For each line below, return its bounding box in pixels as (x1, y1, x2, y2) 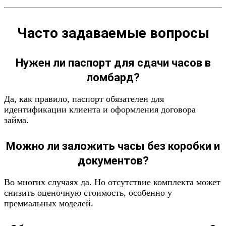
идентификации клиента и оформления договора (4, 104, 196, 115)
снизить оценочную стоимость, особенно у (4, 188, 172, 198)
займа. (4, 115, 29, 125)
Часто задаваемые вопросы (17, 25, 209, 41)
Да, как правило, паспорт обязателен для (4, 94, 164, 104)
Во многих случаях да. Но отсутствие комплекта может (4, 177, 220, 187)
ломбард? (86, 71, 140, 84)
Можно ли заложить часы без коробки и (6, 140, 220, 152)
